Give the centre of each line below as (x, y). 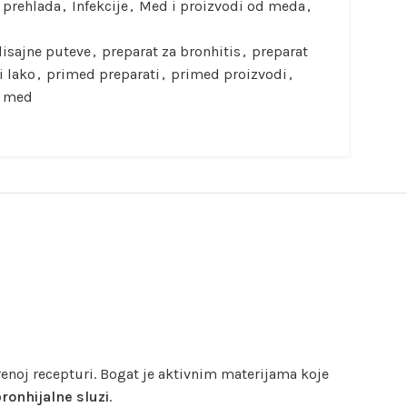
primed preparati (103, 74)
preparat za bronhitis (171, 51)
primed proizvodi (228, 74)
